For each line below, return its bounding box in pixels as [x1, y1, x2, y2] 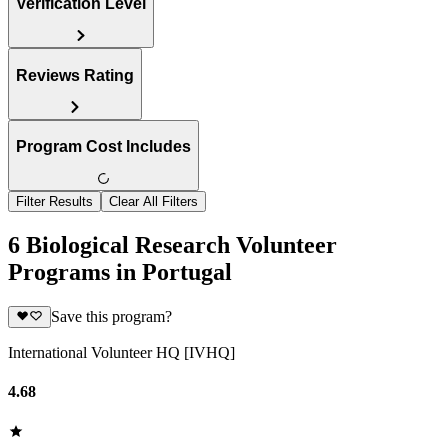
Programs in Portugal [8, 258, 232, 285]
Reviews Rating [16, 66, 134, 84]
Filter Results [16, 194, 93, 210]
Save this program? [50, 308, 172, 326]
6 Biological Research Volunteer [8, 231, 337, 258]
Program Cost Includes [16, 138, 191, 156]
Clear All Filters [109, 194, 198, 210]
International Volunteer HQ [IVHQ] [8, 344, 235, 362]
